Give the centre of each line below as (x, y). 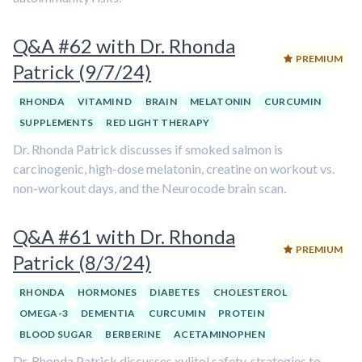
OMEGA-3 (44, 313)
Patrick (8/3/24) (82, 262)
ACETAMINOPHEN (219, 334)
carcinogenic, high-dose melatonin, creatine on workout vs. (174, 168)
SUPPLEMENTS (57, 122)
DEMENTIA (108, 313)
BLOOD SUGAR (56, 334)
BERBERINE (133, 334)
